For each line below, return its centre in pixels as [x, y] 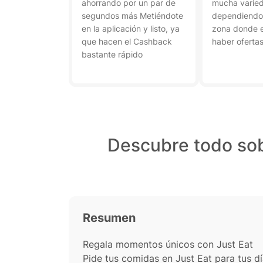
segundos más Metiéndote [132, 16]
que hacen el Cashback [127, 41]
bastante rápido [112, 54]
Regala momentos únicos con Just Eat [168, 244]
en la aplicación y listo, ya [131, 28]
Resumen [109, 218]
